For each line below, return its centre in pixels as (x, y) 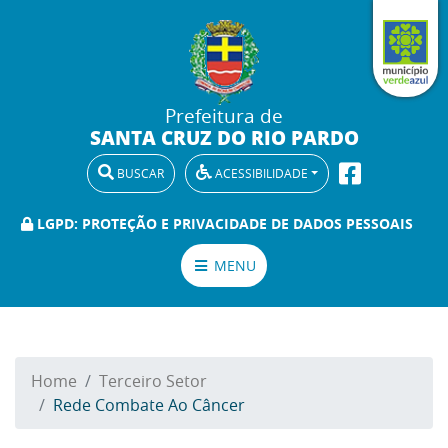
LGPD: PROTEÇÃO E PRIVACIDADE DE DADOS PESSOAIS (223, 223)
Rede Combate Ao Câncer (149, 404)
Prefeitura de (224, 115)
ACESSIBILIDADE (259, 172)
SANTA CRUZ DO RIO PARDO (224, 137)
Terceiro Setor (153, 380)
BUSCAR (138, 172)
